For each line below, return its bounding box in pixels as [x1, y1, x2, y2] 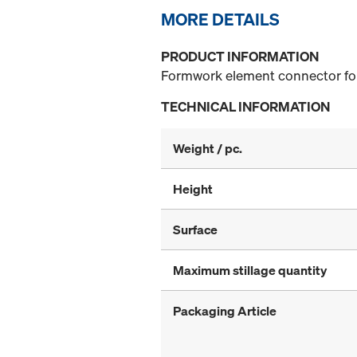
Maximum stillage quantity [173, 261, 327, 280]
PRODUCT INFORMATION [161, 47, 319, 66]
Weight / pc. [173, 139, 242, 158]
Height [173, 180, 213, 198]
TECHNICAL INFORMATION [161, 97, 330, 116]
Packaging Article [173, 302, 277, 320]
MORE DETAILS [161, 8, 280, 31]
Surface [173, 221, 218, 239]
